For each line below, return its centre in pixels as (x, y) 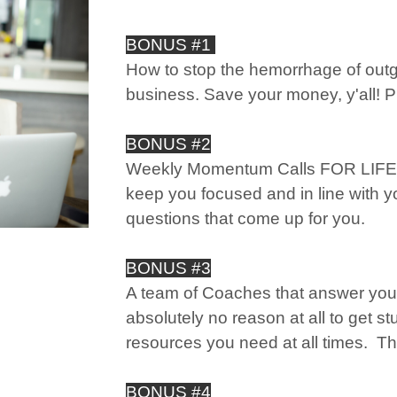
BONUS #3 (168, 268)
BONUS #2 (168, 144)
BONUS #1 (170, 45)
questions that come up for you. (245, 218)
